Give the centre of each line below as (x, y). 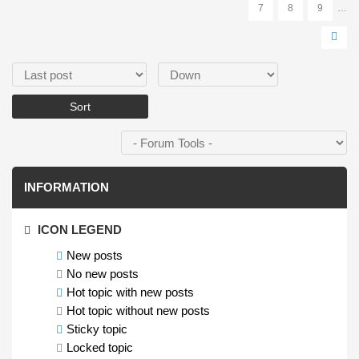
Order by (35, 71)
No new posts (103, 274)
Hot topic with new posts (130, 292)
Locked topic (100, 347)
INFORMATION (67, 187)
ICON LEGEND (78, 230)
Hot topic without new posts (138, 311)
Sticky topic (97, 329)
